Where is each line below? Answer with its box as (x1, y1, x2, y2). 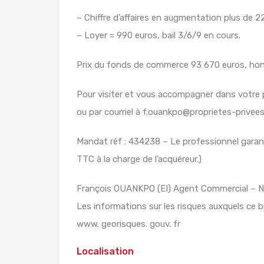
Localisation (77, 246, 134, 258)
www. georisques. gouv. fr (77, 219, 180, 230)
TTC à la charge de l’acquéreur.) (77, 154, 202, 165)
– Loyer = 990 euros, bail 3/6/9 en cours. (77, 30, 240, 41)
